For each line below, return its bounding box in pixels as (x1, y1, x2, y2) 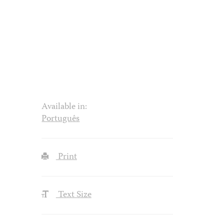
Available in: (41, 99, 87, 114)
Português (41, 111, 80, 126)
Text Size (55, 187, 91, 202)
